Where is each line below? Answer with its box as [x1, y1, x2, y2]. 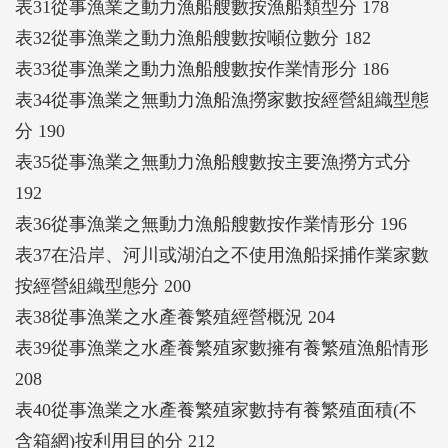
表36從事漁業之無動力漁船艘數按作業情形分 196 [15, 213, 407, 234]
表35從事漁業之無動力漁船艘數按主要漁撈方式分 [15, 151, 411, 172]
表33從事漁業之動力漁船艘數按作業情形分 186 [15, 58, 389, 79]
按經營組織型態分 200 [15, 275, 191, 296]
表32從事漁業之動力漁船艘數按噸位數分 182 [15, 27, 371, 48]
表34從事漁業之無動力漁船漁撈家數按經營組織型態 [15, 89, 429, 110]
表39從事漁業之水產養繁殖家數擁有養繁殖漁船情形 [15, 337, 429, 358]
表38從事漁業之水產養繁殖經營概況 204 [15, 306, 335, 327]
